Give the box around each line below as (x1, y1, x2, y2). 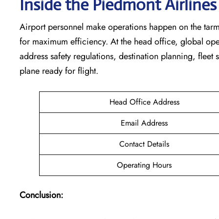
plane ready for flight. (20, 64, 98, 77)
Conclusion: (20, 188, 63, 201)
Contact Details (119, 138, 169, 150)
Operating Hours (117, 159, 172, 171)
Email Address (121, 117, 168, 129)
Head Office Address (109, 96, 179, 108)
